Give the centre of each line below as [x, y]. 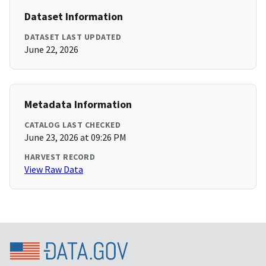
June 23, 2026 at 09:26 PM [75, 137]
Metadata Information [78, 104]
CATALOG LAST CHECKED [72, 125]
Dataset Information [74, 17]
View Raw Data [54, 170]
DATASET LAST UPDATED [73, 37]
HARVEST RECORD [60, 157]
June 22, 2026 [51, 50]
